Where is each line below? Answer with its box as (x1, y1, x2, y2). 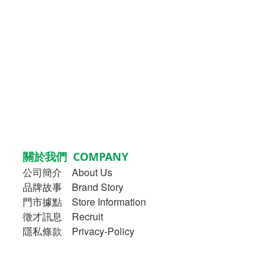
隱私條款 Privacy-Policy (23, 224, 134, 238)
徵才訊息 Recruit (23, 209, 103, 223)
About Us (72, 165, 112, 179)
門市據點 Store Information (23, 195, 146, 209)
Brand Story (72, 180, 123, 194)
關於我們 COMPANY (23, 149, 128, 164)
